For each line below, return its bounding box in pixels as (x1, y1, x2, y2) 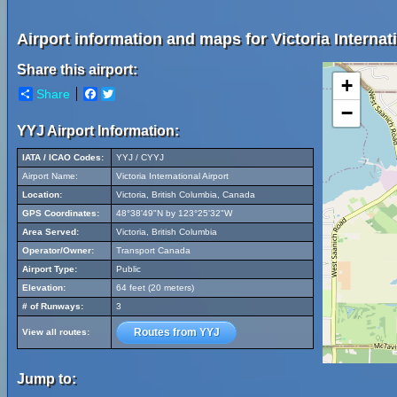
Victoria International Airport (116, 171, 229, 181)
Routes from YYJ (133, 326, 220, 339)
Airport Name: (22, 171, 78, 181)
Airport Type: (22, 264, 77, 274)
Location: (22, 190, 62, 199)
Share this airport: (17, 62, 137, 77)
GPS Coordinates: (22, 208, 99, 218)
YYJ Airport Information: (17, 123, 179, 138)
